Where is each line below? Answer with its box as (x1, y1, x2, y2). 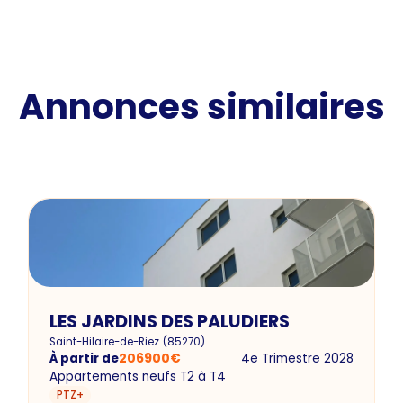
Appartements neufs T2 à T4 (49, 367, 227, 385)
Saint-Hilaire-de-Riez (49, 334, 160, 349)
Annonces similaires (18, 82, 385, 132)
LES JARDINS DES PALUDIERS (49, 309, 291, 334)
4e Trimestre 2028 (240, 349, 354, 367)
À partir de (49, 349, 120, 367)
